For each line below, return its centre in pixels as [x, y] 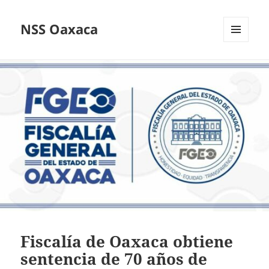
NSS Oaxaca [59, 29]
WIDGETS [240, 67]
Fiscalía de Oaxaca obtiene [127, 241]
